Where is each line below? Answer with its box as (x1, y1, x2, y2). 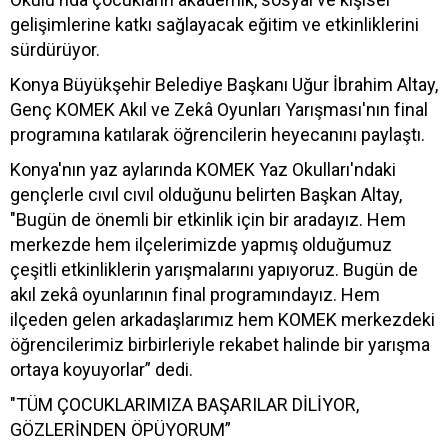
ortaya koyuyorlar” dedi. (10, 358, 193, 380)
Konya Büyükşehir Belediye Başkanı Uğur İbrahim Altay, (10, 73, 438, 95)
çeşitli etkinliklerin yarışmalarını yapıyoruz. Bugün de (10, 258, 418, 280)
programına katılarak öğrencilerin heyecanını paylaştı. (10, 123, 425, 145)
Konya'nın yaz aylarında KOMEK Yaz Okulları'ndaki (10, 158, 396, 180)
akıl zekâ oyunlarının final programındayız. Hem (10, 283, 380, 305)
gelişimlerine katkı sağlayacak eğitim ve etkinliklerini (10, 13, 419, 35)
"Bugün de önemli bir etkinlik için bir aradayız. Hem (10, 208, 406, 230)
